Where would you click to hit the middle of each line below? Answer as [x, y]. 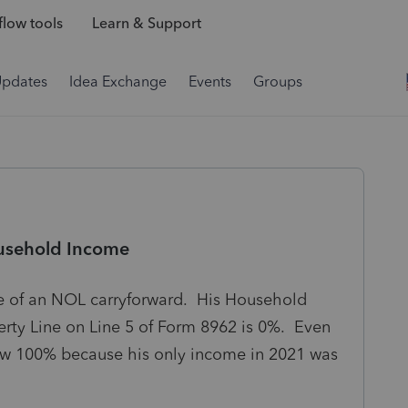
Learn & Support [146, 24]
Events [210, 82]
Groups [278, 82]
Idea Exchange [118, 82]
